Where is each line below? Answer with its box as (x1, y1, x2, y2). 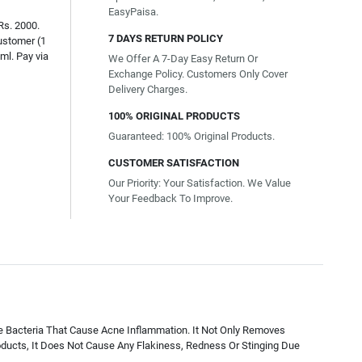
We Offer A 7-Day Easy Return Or (108, 53, 258, 65)
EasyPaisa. (108, 6, 158, 18)
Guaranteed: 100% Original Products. (108, 130, 275, 142)
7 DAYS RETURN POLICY (108, 32, 223, 44)
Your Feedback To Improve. (108, 192, 233, 204)
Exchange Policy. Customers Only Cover (108, 68, 288, 80)
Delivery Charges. (108, 83, 187, 95)
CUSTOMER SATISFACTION (108, 157, 239, 169)
